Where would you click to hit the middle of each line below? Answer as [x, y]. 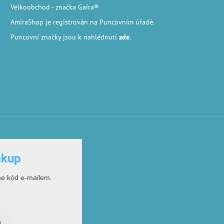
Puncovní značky [35, 37]
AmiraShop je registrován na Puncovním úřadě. [82, 22]
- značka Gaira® [75, 7]
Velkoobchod [30, 7]
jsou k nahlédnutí [90, 37]
